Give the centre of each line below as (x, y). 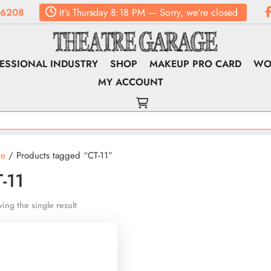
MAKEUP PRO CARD (196, 64)
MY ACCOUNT (131, 82)
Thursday (89, 12)
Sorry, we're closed (199, 12)
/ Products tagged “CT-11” (59, 155)
